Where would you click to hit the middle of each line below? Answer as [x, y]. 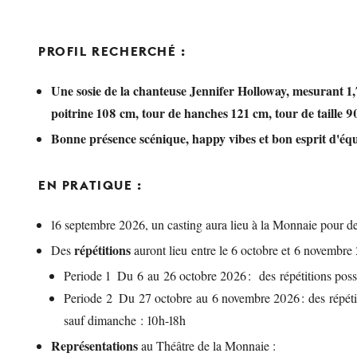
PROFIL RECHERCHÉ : [112, 51]
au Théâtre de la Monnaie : [210, 345]
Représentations [94, 345]
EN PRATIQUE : [90, 185]
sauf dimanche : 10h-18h [128, 320]
